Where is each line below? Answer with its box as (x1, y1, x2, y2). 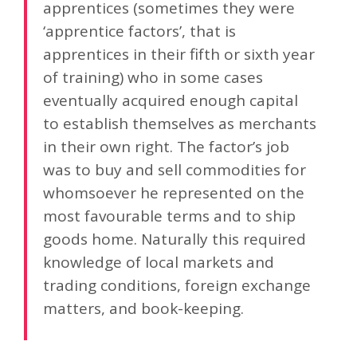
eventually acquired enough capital (43, 90, 298, 112)
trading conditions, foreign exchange (43, 275, 311, 296)
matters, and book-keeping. (43, 298, 244, 320)
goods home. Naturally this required (43, 229, 306, 250)
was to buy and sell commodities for (43, 159, 306, 181)
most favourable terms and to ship (43, 206, 296, 227)
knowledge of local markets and (43, 252, 274, 273)
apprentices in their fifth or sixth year (43, 44, 315, 65)
